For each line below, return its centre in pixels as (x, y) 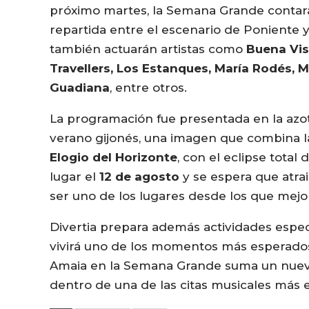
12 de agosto (139, 177)
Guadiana (80, 88)
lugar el (74, 177)
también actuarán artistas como (148, 49)
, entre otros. (148, 88)
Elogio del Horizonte (113, 157)
